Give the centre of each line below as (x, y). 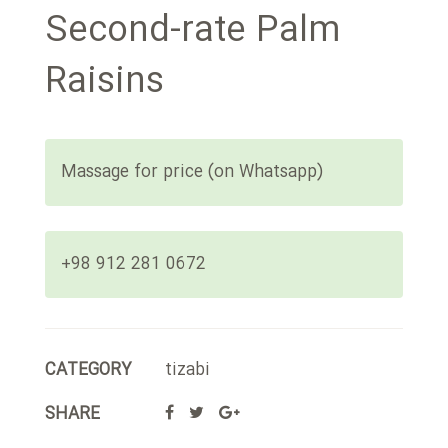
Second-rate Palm (193, 32)
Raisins (104, 83)
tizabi (187, 370)
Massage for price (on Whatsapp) (192, 172)
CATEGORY (88, 370)
